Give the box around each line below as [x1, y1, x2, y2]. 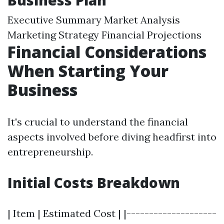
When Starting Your [7, 60, 168, 81]
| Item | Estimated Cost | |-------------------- [7, 207, 216, 219]
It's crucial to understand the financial [7, 115, 188, 128]
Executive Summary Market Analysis [7, 13, 180, 26]
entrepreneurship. [7, 145, 93, 158]
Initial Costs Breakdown [7, 173, 180, 192]
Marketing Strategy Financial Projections [7, 28, 201, 41]
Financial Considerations [7, 41, 206, 62]
